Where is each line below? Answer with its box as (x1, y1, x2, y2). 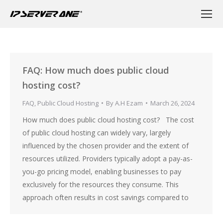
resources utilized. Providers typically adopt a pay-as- (22, 154, 193, 163)
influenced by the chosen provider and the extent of (22, 141, 189, 150)
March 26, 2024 (150, 99, 195, 108)
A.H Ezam (115, 99, 143, 108)
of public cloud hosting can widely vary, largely (22, 128, 171, 137)
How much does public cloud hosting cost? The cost (22, 115, 194, 124)
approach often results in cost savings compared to (22, 193, 189, 202)
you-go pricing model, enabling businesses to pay (22, 167, 181, 176)
